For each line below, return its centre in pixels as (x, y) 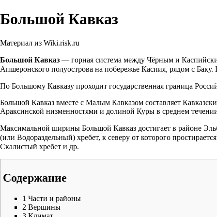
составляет (163, 102)
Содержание (35, 178)
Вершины (44, 207)
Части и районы (54, 198)
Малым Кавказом (115, 102)
